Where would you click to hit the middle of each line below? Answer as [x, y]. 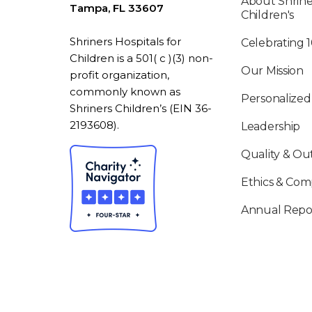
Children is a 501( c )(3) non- [141, 58]
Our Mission [272, 71]
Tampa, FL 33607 [117, 8]
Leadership [271, 126]
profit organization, [119, 75]
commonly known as [125, 92]
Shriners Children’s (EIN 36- [141, 109]
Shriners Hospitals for [125, 42]
